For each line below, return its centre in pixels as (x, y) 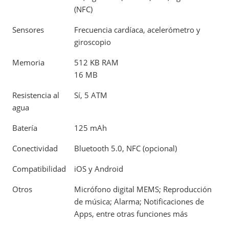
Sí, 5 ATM (91, 95)
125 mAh (90, 128)
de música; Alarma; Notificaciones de (139, 201)
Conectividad (35, 148)
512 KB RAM (96, 62)
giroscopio (93, 42)
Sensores (28, 29)
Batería (25, 128)
